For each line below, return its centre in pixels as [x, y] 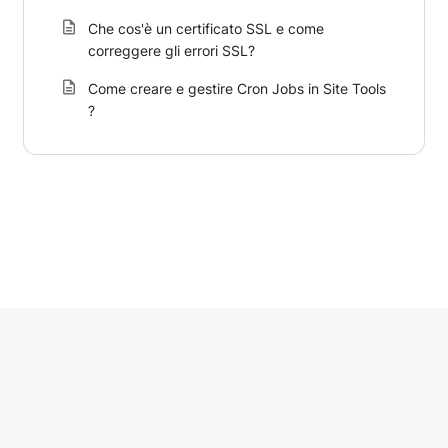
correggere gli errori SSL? [171, 50]
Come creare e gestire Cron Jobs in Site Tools [237, 88]
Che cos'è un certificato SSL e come [206, 28]
